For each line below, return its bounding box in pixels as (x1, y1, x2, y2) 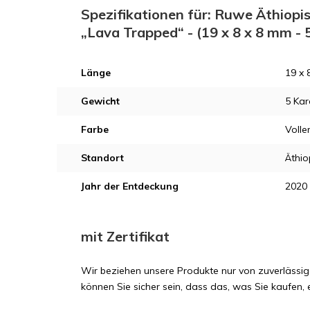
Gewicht (81, 94, 120, 107)
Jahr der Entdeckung (81, 179, 179, 192)
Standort (81, 151, 124, 164)
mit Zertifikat (81, 227, 170, 245)
